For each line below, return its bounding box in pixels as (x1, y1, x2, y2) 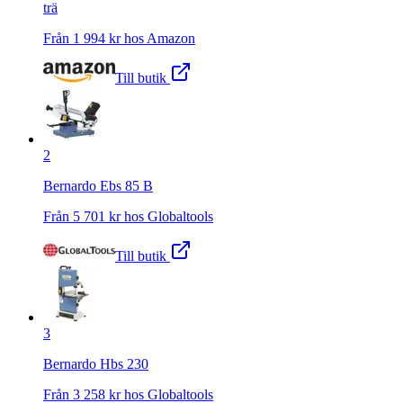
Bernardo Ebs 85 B (43, 177, 153, 193)
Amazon (147, 30, 195, 46)
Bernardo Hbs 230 (43, 355, 148, 372)
